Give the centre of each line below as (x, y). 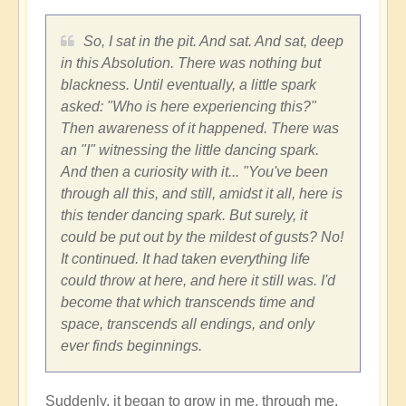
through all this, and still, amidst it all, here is (202, 193)
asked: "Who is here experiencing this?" (188, 106)
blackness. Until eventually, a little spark (188, 84)
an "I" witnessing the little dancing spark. (190, 150)
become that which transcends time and (188, 302)
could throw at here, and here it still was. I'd (198, 280)
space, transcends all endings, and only (188, 324)
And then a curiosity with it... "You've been (194, 171)
